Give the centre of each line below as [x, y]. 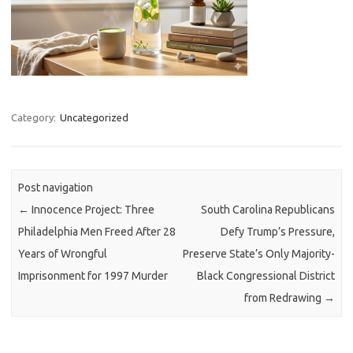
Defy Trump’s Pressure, [277, 232]
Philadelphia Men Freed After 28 [97, 232]
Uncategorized [94, 117]
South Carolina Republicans [268, 210]
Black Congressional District [266, 276]
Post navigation [56, 188]
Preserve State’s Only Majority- [258, 254]
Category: [35, 117]
